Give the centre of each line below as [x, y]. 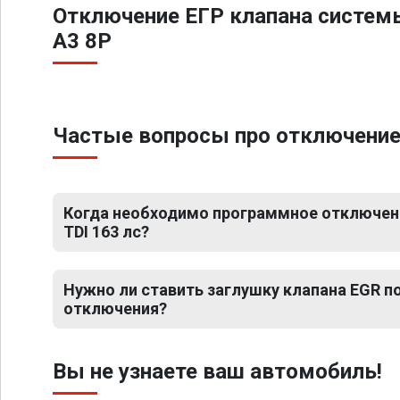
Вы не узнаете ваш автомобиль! [217, 371]
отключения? [115, 308]
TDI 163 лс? [106, 232]
